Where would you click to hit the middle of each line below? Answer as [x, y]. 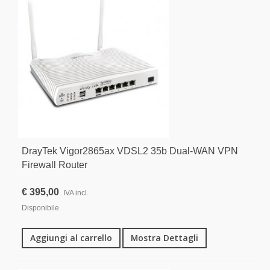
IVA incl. [76, 193]
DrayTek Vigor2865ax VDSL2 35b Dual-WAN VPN [130, 151]
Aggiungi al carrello [71, 237]
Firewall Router [55, 165]
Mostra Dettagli [165, 237]
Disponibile [40, 208]
